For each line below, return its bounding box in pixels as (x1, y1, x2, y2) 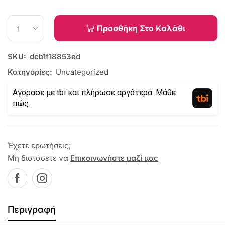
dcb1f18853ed (30, 52, 80, 62)
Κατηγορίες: (8, 67, 52, 77)
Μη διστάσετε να (8, 153, 70, 163)
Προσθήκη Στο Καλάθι (97, 23, 186, 34)
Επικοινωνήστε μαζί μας (70, 153, 158, 163)
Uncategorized (56, 67, 108, 77)
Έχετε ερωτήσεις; (8, 141, 71, 151)
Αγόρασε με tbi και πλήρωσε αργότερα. (13, 88, 154, 98)
